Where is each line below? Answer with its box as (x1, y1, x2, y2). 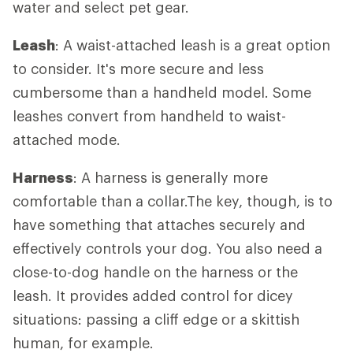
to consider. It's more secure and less (13, 59, 264, 77)
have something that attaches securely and (13, 215, 306, 233)
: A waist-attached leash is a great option (55, 35, 330, 54)
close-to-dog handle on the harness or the (13, 262, 298, 281)
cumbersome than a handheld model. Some (13, 83, 311, 101)
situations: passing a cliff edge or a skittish (13, 310, 299, 328)
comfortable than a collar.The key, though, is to (13, 191, 333, 210)
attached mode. (13, 130, 121, 148)
